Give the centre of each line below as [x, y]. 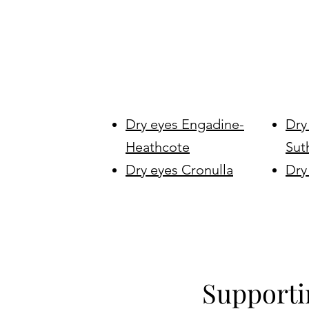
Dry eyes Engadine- [185, 124]
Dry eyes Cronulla [179, 170]
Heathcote [158, 147]
